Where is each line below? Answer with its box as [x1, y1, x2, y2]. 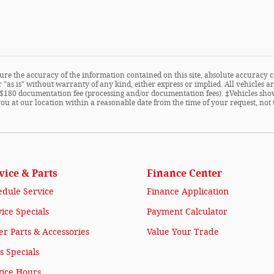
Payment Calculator [147, 207, 228, 217]
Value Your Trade [147, 227, 219, 237]
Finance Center [147, 168, 222, 179]
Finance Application [147, 187, 229, 197]
